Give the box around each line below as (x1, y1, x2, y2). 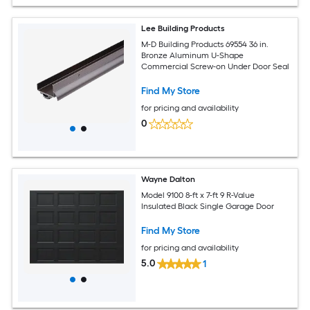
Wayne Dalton (141, 174, 196, 185)
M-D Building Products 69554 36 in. (141, 39, 269, 49)
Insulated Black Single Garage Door (141, 201, 275, 211)
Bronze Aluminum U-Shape (141, 50, 244, 60)
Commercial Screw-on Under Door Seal (141, 61, 290, 71)
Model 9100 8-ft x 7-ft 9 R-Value (141, 190, 256, 200)
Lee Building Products (141, 24, 226, 34)
